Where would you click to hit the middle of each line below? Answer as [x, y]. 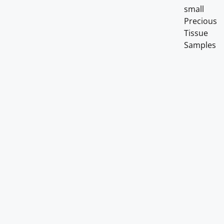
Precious [200, 21]
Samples [200, 45]
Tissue [196, 33]
